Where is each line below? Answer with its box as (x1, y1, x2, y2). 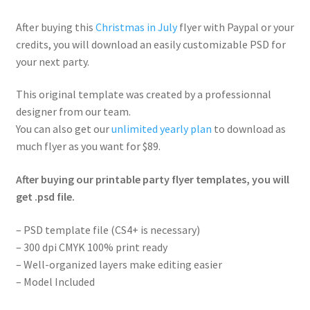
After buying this (15, 19, 95, 34)
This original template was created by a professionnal (15, 87, 271, 102)
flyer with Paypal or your (176, 19, 294, 34)
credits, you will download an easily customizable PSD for (15, 37, 286, 51)
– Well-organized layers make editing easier (15, 257, 222, 271)
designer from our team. (15, 104, 131, 119)
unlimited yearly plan (111, 122, 212, 136)
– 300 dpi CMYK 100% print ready (15, 239, 167, 254)
